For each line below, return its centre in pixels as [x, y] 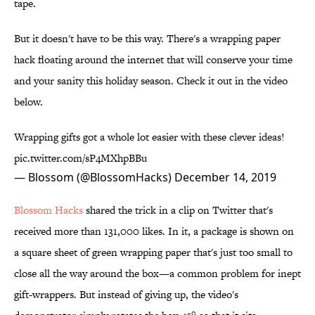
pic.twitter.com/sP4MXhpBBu [81, 158]
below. [28, 102]
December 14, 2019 [225, 178]
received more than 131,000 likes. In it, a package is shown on [154, 231]
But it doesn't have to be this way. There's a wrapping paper [147, 39]
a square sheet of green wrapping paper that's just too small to [153, 252]
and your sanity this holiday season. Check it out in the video [151, 81]
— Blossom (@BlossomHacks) [94, 178]
